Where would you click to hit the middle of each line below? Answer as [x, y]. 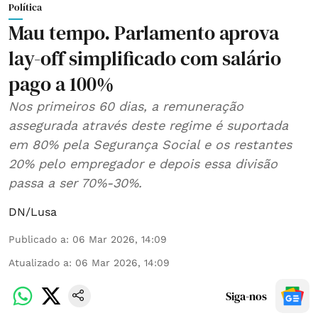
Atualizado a [39, 262]
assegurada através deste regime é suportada [148, 125]
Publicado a [37, 239]
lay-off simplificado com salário [145, 58]
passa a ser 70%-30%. [75, 182]
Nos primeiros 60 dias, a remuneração [126, 106]
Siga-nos [246, 296]
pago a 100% [61, 83]
